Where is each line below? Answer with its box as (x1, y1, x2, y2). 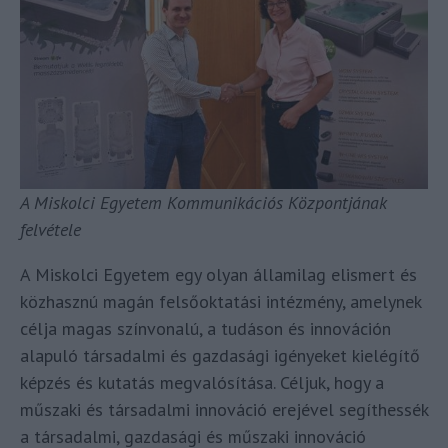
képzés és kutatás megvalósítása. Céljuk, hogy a (20, 370, 384, 394)
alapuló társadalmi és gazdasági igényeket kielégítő (20, 343, 420, 367)
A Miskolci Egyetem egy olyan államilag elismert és (20, 262, 417, 286)
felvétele (20, 217, 81, 241)
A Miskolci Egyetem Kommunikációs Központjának (20, 190, 387, 214)
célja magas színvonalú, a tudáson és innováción (20, 316, 391, 340)
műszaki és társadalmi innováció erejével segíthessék (20, 397, 428, 421)
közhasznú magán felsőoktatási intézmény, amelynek (20, 289, 421, 313)
